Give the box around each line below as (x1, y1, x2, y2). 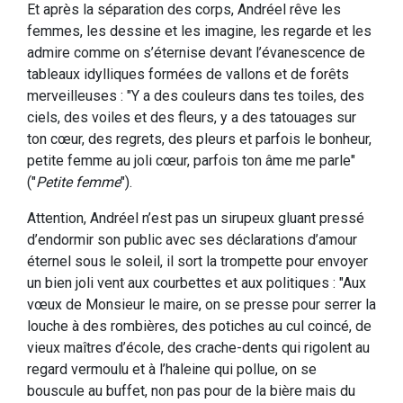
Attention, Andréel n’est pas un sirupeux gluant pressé (27, 210, 364, 227)
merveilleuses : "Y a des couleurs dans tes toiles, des (27, 87, 364, 104)
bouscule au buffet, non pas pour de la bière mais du (27, 382, 355, 399)
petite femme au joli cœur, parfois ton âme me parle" (27, 152, 355, 169)
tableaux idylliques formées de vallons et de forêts (27, 66, 349, 83)
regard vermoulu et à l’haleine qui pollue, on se (27, 361, 317, 378)
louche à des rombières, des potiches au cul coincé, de (27, 318, 372, 335)
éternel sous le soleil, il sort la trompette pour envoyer (27, 253, 368, 270)
